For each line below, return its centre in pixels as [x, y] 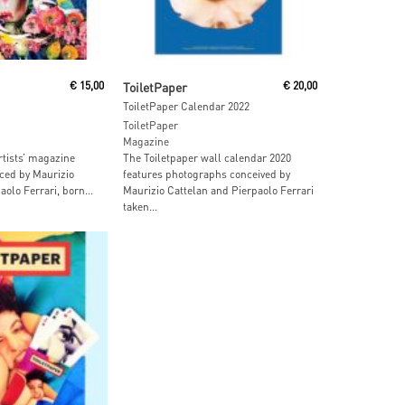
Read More [201, 78]
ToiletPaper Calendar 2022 [187, 107]
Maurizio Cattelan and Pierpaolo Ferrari [219, 191]
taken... [141, 207]
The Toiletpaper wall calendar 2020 [207, 158]
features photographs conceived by [207, 174]
